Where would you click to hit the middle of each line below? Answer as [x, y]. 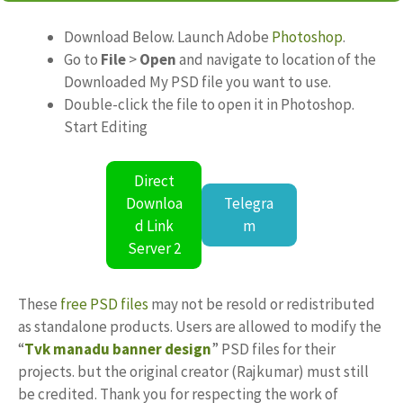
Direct [154, 181]
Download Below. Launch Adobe [168, 36]
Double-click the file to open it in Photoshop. [209, 104]
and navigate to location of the [276, 59]
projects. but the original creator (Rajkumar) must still [193, 372]
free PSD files [104, 304]
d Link [154, 226]
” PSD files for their [273, 349]
